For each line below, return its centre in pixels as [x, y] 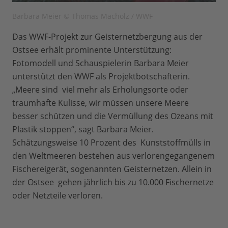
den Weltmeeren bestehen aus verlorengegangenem [113, 156]
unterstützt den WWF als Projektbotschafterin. [101, 76]
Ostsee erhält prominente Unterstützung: [92, 50]
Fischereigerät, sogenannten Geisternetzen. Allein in [112, 169]
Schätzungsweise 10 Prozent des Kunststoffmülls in [111, 142]
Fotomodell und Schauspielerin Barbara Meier [101, 63]
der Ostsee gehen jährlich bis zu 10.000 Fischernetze [113, 182]
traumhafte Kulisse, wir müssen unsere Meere [101, 103]
